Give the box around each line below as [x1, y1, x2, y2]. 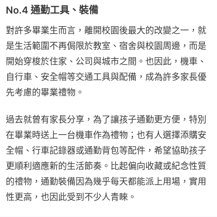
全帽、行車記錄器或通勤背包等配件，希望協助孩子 [6, 145, 206, 155]
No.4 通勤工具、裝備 [6, 4, 98, 16]
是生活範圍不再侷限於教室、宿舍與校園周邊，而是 [6, 40, 206, 51]
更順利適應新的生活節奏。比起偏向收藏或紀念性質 [6, 160, 206, 171]
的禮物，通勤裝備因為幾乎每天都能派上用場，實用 [6, 176, 206, 186]
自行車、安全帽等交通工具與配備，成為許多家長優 [6, 71, 206, 82]
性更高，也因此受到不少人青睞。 [6, 191, 137, 202]
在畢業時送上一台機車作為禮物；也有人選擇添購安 [6, 129, 206, 140]
